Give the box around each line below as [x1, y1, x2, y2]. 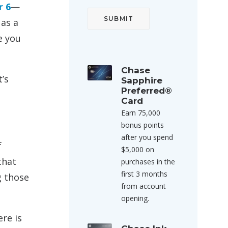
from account [121, 181, 166, 191]
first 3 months [121, 169, 167, 179]
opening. [121, 193, 149, 203]
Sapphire [121, 75, 162, 85]
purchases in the [121, 157, 175, 166]
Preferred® [121, 85, 172, 96]
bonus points [121, 120, 164, 130]
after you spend [121, 132, 173, 142]
